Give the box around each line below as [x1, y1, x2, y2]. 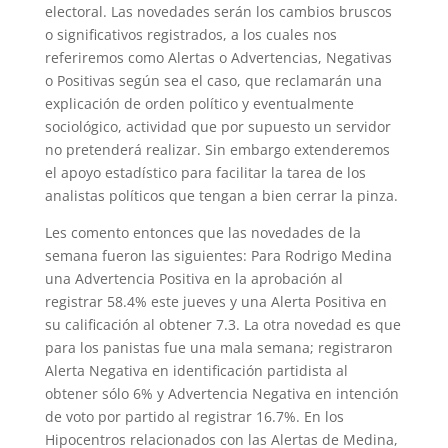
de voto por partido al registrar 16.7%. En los [44, 407, 344, 426]
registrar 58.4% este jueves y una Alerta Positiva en [44, 292, 387, 311]
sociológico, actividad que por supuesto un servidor [44, 117, 391, 136]
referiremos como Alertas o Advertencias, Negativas [44, 48, 392, 67]
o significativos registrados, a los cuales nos [44, 25, 337, 44]
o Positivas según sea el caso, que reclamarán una [44, 71, 382, 90]
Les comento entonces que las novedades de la [44, 223, 361, 242]
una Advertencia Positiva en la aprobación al [44, 269, 343, 288]
